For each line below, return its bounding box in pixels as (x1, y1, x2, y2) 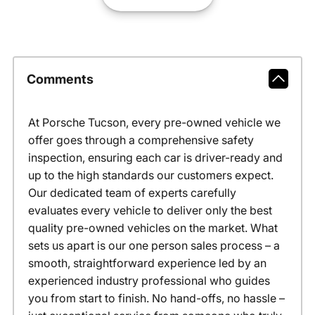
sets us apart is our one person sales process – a (27, 238, 280, 253)
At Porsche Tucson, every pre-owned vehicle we (27, 115, 281, 130)
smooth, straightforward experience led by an (27, 256, 266, 271)
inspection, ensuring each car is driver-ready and (27, 150, 283, 165)
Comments (26, 71, 94, 86)
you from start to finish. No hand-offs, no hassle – (27, 291, 285, 306)
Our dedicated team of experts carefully (27, 186, 236, 200)
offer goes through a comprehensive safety (27, 133, 254, 148)
